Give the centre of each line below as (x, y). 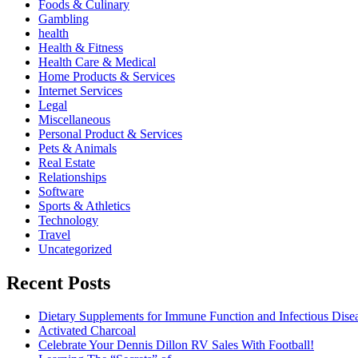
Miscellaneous (74, 119)
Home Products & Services (107, 76)
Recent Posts (58, 282)
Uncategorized (75, 249)
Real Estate (67, 162)
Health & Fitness (81, 47)
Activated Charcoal (87, 331)
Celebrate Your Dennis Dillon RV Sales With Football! (176, 345)
